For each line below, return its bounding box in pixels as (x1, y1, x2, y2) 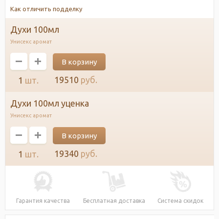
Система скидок (157, 197, 203, 204)
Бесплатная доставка (83, 197, 145, 204)
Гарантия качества (16, 197, 70, 204)
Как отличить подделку (10, 5, 82, 12)
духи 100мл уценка (18, 98, 89, 108)
